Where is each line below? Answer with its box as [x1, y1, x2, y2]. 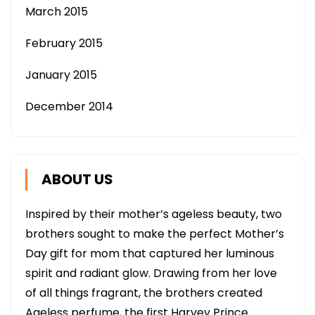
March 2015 [25, 4, 88, 20]
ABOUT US [41, 169, 113, 189]
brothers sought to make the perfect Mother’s [25, 226, 284, 242]
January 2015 [25, 67, 97, 83]
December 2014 [25, 98, 113, 115]
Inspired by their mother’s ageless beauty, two [25, 206, 282, 222]
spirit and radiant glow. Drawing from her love [25, 265, 277, 281]
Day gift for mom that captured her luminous [25, 245, 274, 262]
